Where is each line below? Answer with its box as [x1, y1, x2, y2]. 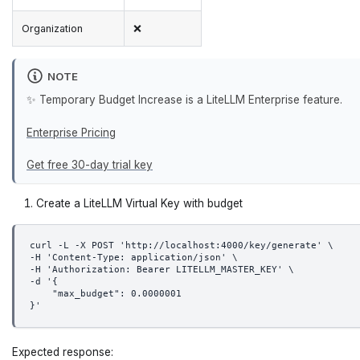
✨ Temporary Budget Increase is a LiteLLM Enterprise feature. [27, 92, 342, 106]
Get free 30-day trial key [27, 158, 153, 172]
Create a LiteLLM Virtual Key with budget [36, 196, 243, 210]
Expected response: [12, 345, 113, 358]
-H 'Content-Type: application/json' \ [29, 252, 238, 264]
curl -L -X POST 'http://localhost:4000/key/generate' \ [29, 240, 333, 252]
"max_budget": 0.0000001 [29, 288, 182, 300]
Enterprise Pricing [27, 125, 116, 139]
